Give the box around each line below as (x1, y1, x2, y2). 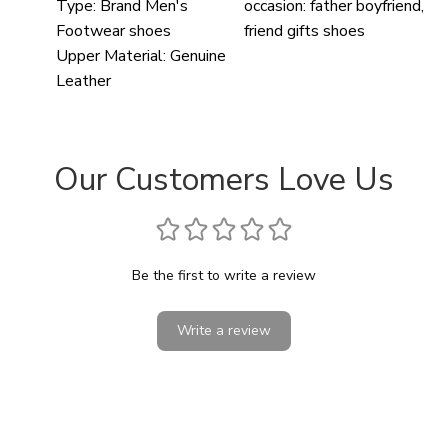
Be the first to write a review (132, 265, 316, 285)
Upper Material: (56, 44, 166, 67)
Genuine (170, 44, 226, 67)
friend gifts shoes (244, 19, 366, 42)
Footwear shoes (56, 19, 171, 42)
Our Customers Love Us (54, 157, 394, 201)
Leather (56, 69, 111, 92)
